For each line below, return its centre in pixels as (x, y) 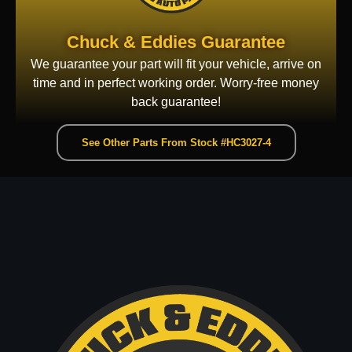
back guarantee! (176, 102)
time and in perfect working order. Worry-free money (176, 83)
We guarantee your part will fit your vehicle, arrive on (176, 64)
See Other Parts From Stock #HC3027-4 (176, 143)
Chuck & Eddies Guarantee (176, 42)
